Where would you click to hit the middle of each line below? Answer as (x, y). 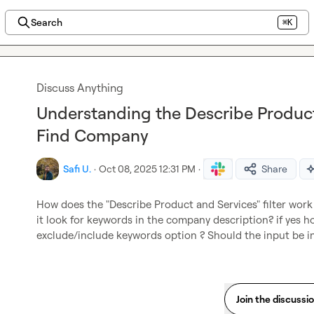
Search (46, 22)
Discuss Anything (80, 88)
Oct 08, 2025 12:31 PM (147, 169)
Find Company (93, 135)
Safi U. (77, 169)
